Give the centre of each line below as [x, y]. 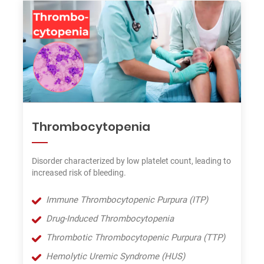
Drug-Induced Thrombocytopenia [110, 219]
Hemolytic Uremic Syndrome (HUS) [115, 257]
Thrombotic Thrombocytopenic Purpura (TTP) [136, 238]
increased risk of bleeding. [79, 173]
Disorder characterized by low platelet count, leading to [131, 161]
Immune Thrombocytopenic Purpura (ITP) [127, 200]
